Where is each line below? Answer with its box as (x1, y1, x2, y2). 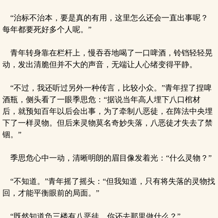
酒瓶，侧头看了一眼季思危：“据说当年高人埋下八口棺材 (2, 95, 200, 104)
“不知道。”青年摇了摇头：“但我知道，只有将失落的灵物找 (2, 177, 215, 185)
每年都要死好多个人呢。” (2, 25, 91, 34)
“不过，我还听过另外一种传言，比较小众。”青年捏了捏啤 (2, 84, 212, 92)
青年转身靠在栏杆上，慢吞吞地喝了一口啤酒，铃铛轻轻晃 (2, 49, 213, 57)
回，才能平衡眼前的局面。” (2, 189, 99, 197)
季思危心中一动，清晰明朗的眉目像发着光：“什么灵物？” (2, 154, 212, 162)
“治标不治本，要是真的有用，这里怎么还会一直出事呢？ (2, 14, 208, 22)
